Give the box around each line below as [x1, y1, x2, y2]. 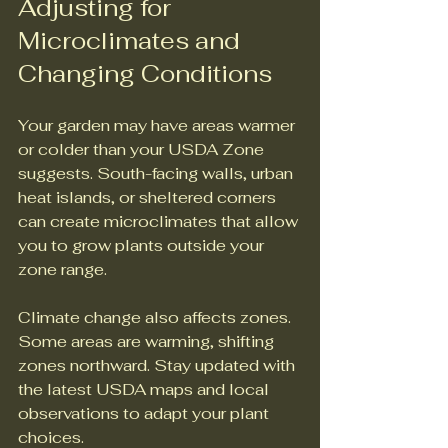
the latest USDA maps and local [18, 379, 273, 401]
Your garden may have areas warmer [18, 115, 299, 137]
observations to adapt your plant [18, 403, 273, 425]
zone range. [18, 259, 107, 281]
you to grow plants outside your [18, 235, 268, 257]
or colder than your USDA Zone [18, 139, 268, 161]
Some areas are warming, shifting [18, 331, 278, 353]
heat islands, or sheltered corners [18, 187, 280, 209]
